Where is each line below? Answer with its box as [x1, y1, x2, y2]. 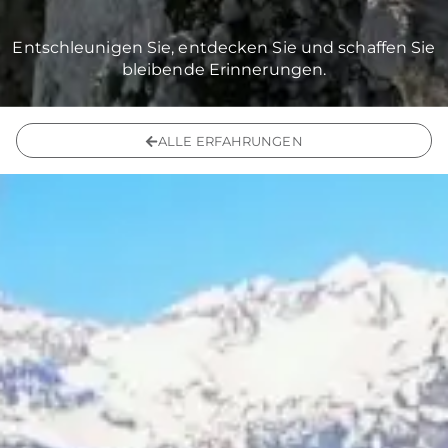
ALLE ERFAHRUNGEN [158, 134, 303, 150]
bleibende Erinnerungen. [121, 60, 327, 80]
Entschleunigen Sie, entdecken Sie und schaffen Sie [12, 38, 436, 58]
